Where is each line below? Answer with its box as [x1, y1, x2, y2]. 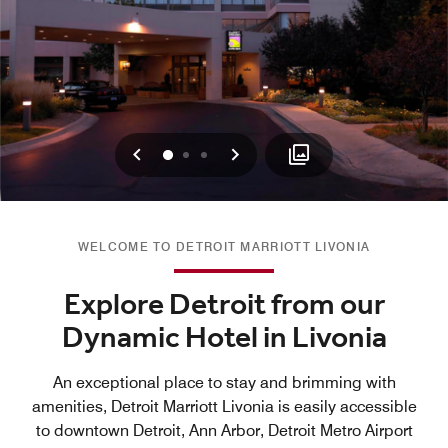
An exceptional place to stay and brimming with [52, 373, 396, 392]
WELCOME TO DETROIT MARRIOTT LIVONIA [77, 239, 371, 254]
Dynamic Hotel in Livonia [61, 315, 387, 362]
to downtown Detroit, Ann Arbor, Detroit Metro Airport [35, 421, 413, 440]
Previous [135, 138, 229, 168]
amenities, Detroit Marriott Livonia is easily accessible [31, 397, 417, 416]
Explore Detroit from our [63, 282, 385, 329]
